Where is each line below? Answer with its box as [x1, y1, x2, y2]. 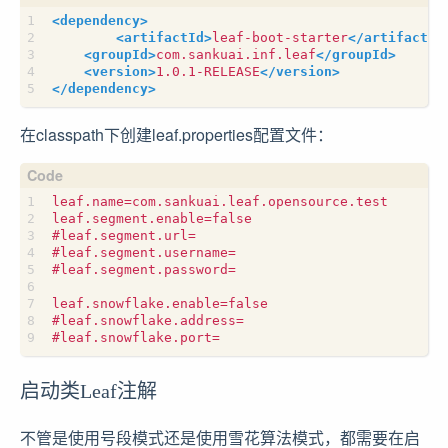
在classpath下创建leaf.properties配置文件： [20, 122, 333, 146]
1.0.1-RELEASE [156, 63, 260, 79]
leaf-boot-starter [212, 29, 348, 45]
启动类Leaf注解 [20, 379, 157, 402]
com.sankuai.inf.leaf [156, 46, 316, 62]
